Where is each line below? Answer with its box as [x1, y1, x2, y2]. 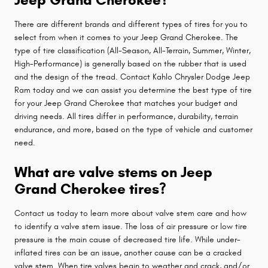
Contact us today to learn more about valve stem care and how [14, 208, 246, 218]
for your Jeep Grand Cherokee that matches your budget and [14, 98, 237, 108]
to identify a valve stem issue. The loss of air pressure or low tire [14, 221, 247, 232]
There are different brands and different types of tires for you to [14, 19, 248, 29]
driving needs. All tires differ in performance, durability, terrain [14, 111, 238, 121]
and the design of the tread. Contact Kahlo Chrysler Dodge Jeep [14, 71, 250, 82]
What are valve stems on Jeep [14, 163, 212, 181]
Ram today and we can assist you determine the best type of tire [14, 84, 252, 95]
